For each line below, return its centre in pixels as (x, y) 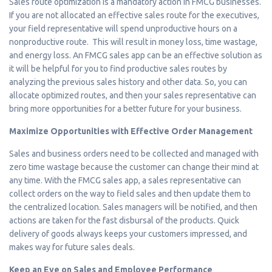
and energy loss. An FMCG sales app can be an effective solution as (136, 55)
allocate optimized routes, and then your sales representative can (133, 95)
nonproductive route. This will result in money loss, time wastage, (133, 42)
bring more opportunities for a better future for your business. (125, 108)
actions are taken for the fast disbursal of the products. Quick (124, 220)
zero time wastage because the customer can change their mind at (134, 167)
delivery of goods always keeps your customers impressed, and (128, 233)
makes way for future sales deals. (72, 247)
